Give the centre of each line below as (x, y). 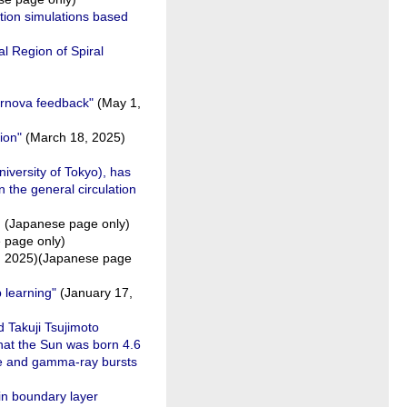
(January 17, (94, 293)
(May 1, (117, 103)
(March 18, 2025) (74, 137)
